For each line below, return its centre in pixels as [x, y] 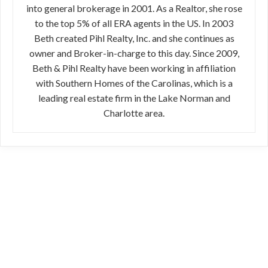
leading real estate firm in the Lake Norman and [134, 98]
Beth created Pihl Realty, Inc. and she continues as [134, 38]
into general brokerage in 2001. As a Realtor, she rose [134, 8]
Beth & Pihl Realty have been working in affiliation [134, 68]
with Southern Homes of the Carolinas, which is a [134, 83]
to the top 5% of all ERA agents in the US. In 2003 [134, 23]
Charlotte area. [134, 113]
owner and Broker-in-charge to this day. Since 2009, [134, 53]
